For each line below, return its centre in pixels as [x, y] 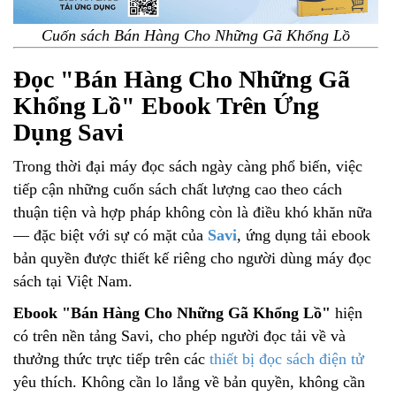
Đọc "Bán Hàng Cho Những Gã [182, 79]
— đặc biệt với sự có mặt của [110, 235]
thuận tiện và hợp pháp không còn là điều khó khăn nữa [193, 212]
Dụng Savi [69, 132]
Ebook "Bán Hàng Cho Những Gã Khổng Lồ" [172, 312]
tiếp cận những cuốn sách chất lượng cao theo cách [178, 189]
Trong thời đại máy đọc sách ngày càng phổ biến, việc [188, 166]
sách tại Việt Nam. [73, 281]
